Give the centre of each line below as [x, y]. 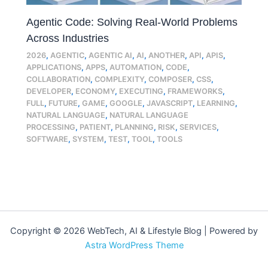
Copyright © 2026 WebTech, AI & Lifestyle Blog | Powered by [134, 231]
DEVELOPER [49, 91]
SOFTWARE [48, 139]
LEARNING [216, 103]
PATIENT [95, 127]
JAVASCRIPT [170, 103]
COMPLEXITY [120, 79]
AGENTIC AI [111, 55]
